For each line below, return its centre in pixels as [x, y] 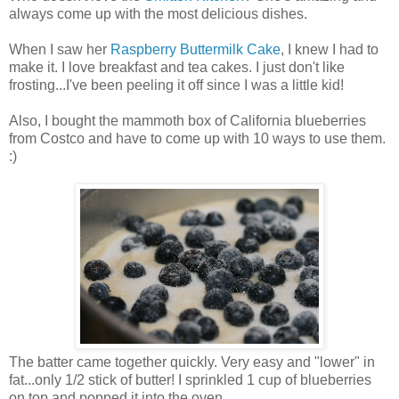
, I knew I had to [330, 50]
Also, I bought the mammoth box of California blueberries [187, 121]
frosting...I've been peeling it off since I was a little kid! [176, 85]
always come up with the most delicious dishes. [158, 14]
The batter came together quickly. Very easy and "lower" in [192, 362]
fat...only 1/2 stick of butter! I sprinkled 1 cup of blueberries [190, 380]
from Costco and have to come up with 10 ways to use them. [197, 139]
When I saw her [60, 50]
